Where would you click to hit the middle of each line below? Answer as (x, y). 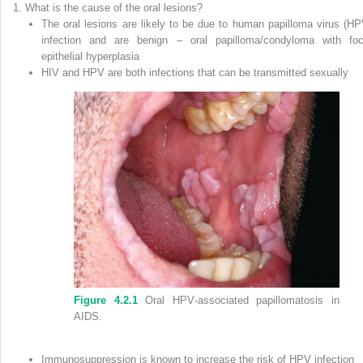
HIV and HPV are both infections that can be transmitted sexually (195, 72)
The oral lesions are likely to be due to (137, 23)
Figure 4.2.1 (106, 300)
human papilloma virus (286, 23)
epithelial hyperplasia (90, 56)
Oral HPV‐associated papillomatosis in (239, 300)
